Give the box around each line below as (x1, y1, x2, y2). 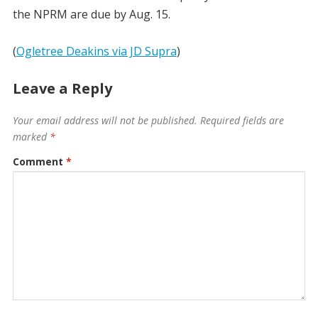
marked (12, 130, 50, 144)
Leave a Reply (12, 79, 112, 99)
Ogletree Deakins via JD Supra (16, 43, 177, 60)
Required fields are (199, 114, 284, 128)
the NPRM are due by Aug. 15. (12, 6, 170, 23)
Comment (12, 155, 66, 169)
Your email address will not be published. (12, 114, 197, 128)
